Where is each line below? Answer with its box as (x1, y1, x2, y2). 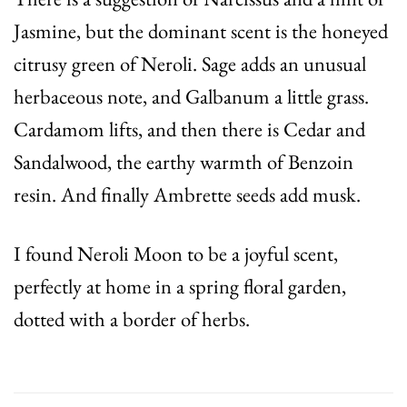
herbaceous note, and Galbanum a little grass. (14, 83, 369, 111)
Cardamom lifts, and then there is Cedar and (14, 115, 365, 144)
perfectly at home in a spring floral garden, (14, 273, 346, 301)
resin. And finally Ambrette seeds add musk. (14, 181, 361, 209)
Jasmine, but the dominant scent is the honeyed (14, 17, 388, 45)
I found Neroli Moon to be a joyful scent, (14, 240, 338, 268)
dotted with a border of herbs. (14, 305, 250, 333)
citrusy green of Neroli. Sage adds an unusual (14, 50, 366, 78)
